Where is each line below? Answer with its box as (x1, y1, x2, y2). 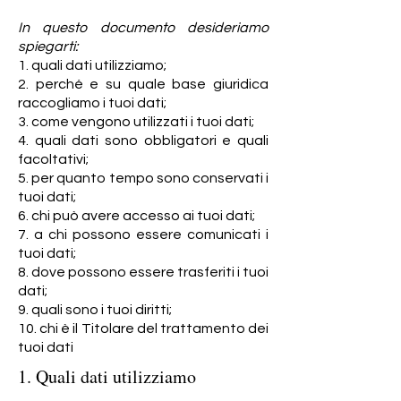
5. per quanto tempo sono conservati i (18, 171, 269, 185)
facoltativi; (18, 152, 89, 166)
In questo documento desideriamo (18, 21, 269, 35)
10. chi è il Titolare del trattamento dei (18, 321, 269, 336)
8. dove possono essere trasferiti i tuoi (18, 265, 269, 279)
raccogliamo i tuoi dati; (18, 96, 166, 110)
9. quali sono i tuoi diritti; (18, 303, 172, 317)
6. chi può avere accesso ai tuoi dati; (18, 209, 255, 223)
